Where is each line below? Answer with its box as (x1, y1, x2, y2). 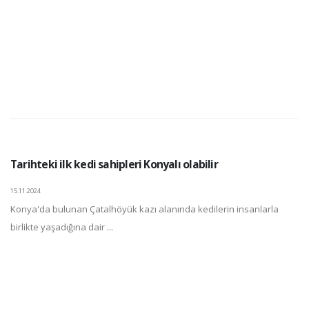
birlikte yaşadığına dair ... (10, 221, 113, 233)
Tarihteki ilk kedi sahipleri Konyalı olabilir (10, 157, 218, 172)
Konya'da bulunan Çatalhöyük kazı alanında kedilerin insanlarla (10, 203, 279, 215)
